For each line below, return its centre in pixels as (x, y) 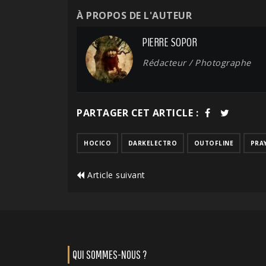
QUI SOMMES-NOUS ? (110, 255)
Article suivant (115, 175)
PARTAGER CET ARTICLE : (137, 113)
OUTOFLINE (213, 143)
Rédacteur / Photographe (197, 63)
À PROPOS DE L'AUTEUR (134, 16)
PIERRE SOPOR (170, 43)
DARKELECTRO (152, 143)
